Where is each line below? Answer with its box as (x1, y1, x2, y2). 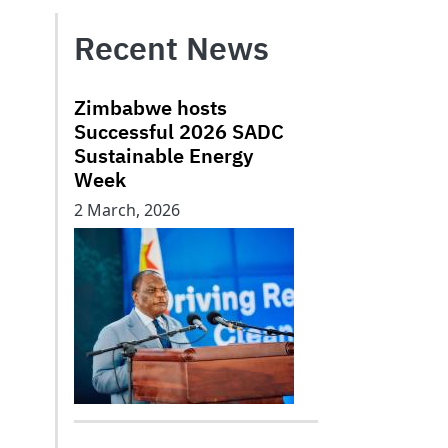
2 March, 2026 (74, 199, 180, 221)
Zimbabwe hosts (74, 94, 227, 121)
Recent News (74, 27, 269, 69)
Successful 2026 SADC (74, 118, 284, 145)
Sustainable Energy (74, 142, 253, 169)
